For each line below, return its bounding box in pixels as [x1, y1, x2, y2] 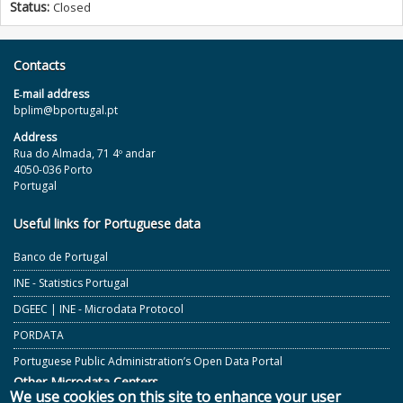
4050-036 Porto [13, 162, 93, 177]
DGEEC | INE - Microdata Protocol [13, 301, 184, 317]
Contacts [13, 57, 66, 74]
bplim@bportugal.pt [13, 103, 118, 118]
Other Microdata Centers [13, 373, 158, 390]
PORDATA [13, 327, 64, 343]
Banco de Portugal [13, 249, 108, 264]
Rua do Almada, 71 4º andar [13, 146, 156, 161]
